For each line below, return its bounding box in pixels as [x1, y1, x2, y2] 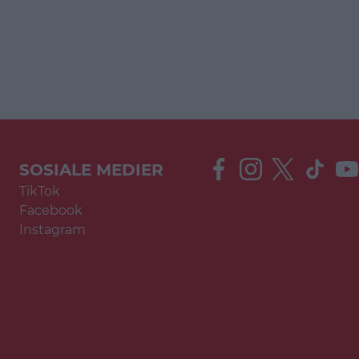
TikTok [19, 184, 60, 199]
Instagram [19, 222, 86, 237]
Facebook [19, 203, 83, 218]
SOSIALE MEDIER [19, 160, 163, 179]
